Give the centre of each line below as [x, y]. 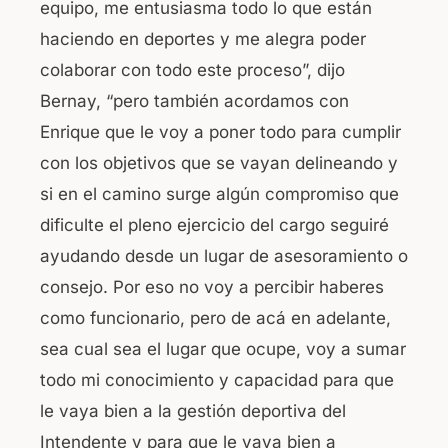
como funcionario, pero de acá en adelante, [215, 317]
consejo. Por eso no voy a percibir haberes [212, 286]
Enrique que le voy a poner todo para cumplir [220, 131]
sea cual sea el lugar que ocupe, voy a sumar [223, 348]
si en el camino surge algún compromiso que [219, 193]
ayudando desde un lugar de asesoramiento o [224, 255]
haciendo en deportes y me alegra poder [203, 38]
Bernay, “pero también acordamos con [194, 100]
